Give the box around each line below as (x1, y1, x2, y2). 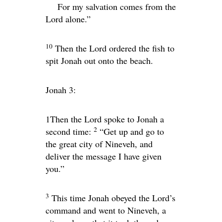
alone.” (63, 12, 91, 25)
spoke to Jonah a (102, 112, 164, 125)
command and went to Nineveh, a (46, 204, 166, 216)
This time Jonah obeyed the (52, 191, 152, 204)
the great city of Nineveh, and (46, 137, 153, 150)
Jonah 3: (46, 83, 76, 96)
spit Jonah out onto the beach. (46, 54, 153, 66)
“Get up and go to (100, 125, 164, 137)
